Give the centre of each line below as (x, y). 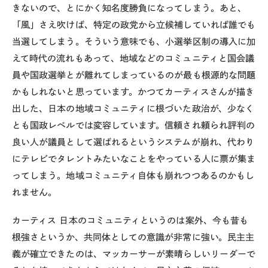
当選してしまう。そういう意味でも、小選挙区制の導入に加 (134, 42)
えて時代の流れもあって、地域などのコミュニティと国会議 (133, 58)
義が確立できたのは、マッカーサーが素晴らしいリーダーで (134, 254)
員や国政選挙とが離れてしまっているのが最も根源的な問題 (134, 75)
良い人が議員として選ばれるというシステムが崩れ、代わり (133, 142)
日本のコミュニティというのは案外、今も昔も (154, 220)
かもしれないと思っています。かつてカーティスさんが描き (133, 92)
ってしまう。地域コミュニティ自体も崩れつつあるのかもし (133, 176)
